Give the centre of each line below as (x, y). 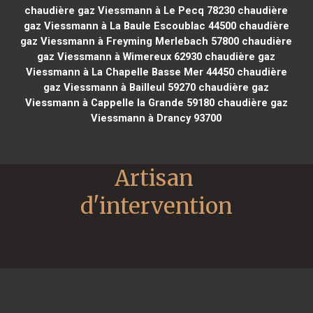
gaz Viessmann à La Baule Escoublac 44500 (130, 26)
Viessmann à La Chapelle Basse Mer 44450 (130, 72)
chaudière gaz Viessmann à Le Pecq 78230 (130, 10)
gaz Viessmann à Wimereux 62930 (120, 56)
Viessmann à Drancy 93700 (156, 118)
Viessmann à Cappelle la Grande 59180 (119, 102)
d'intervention (156, 206)
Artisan (154, 178)
